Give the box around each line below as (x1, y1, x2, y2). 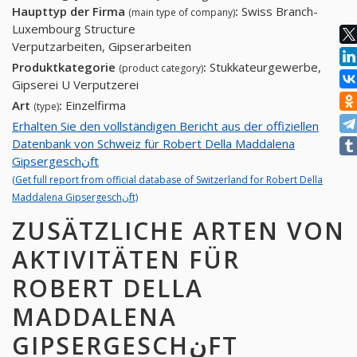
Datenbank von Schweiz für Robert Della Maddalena (12, 135, 295, 151)
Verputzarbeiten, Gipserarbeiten (12, 38, 191, 55)
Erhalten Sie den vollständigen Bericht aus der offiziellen (12, 117, 319, 134)
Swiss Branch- (238, 3, 318, 20)
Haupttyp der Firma (12, 3, 128, 20)
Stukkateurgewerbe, (206, 59, 321, 76)
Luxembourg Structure (12, 21, 135, 37)
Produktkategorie (12, 59, 119, 76)
